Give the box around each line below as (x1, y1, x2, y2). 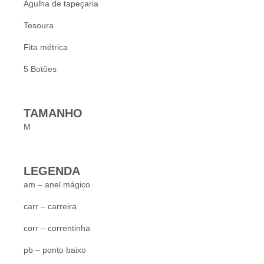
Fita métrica (24, 42, 68, 52)
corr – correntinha (24, 223, 90, 233)
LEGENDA (24, 164, 80, 178)
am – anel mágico (24, 180, 90, 190)
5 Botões (24, 64, 57, 74)
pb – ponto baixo (24, 245, 86, 255)
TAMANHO (24, 107, 82, 120)
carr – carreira (24, 202, 77, 212)
